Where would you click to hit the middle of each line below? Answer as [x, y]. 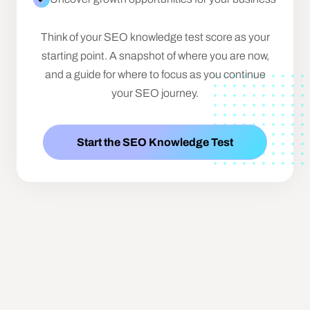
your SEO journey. [155, 93]
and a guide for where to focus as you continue [155, 74]
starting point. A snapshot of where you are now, [155, 56]
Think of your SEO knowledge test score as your [155, 37]
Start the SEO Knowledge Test [155, 142]
